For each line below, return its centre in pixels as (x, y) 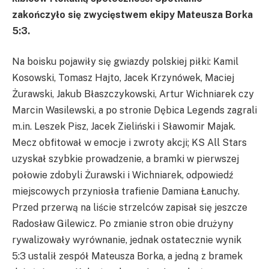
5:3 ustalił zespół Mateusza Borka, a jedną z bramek (127, 256)
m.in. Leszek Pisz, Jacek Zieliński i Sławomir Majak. (124, 127)
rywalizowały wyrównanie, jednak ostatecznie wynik (127, 240)
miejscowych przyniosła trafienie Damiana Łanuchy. (126, 192)
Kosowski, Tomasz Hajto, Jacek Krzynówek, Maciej (123, 78)
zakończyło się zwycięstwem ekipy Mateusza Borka (132, 14)
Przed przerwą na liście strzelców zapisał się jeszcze (130, 208)
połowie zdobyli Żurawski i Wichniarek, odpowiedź (123, 175)
